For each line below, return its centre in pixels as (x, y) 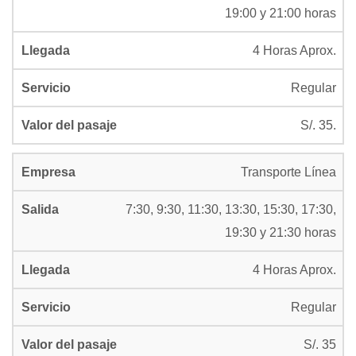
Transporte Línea (288, 172)
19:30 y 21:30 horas (281, 232)
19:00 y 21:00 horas (281, 13)
